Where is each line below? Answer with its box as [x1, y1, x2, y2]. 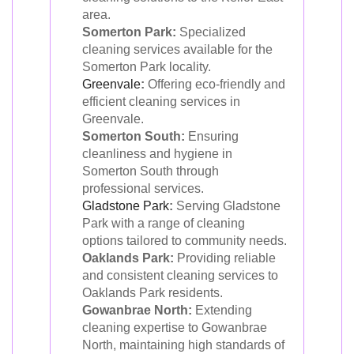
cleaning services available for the [82, 42, 273, 56]
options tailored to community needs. [82, 233, 287, 247]
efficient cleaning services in [82, 94, 240, 108]
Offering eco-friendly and [145, 77, 285, 91]
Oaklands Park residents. [82, 285, 223, 299]
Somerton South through [82, 164, 219, 178]
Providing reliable [174, 250, 276, 265]
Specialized [176, 24, 246, 39]
